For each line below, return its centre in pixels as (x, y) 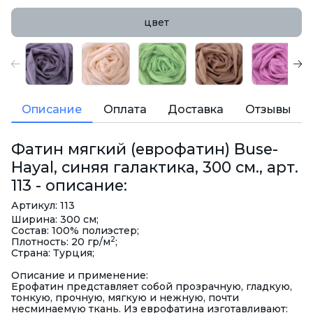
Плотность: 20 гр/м (61, 242)
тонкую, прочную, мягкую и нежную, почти (125, 298)
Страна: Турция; (53, 253)
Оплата (125, 110)
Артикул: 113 (43, 206)
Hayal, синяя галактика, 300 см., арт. (155, 167)
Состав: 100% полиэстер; (75, 231)
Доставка (196, 110)
